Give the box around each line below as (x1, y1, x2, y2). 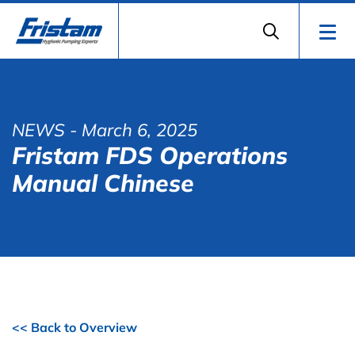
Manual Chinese (12, 168, 194, 198)
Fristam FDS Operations (12, 140, 288, 170)
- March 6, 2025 (65, 119, 197, 141)
